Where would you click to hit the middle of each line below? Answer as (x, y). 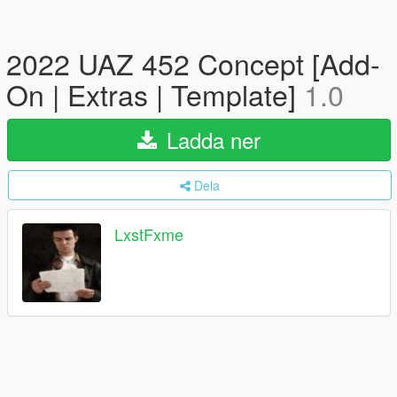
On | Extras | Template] (155, 94)
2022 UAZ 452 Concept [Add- (193, 63)
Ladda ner (210, 140)
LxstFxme (149, 234)
